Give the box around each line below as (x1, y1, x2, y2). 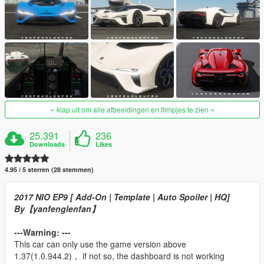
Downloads (29, 139, 65, 148)
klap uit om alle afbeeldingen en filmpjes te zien (54, 104, 210, 114)
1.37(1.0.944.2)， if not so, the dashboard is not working (14, 249, 225, 262)
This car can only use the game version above (14, 237, 186, 250)
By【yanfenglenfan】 (14, 202, 100, 214)
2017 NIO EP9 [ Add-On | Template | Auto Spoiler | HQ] (14, 190, 230, 203)
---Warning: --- (14, 226, 71, 238)
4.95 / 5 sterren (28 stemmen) (5, 164, 94, 174)
